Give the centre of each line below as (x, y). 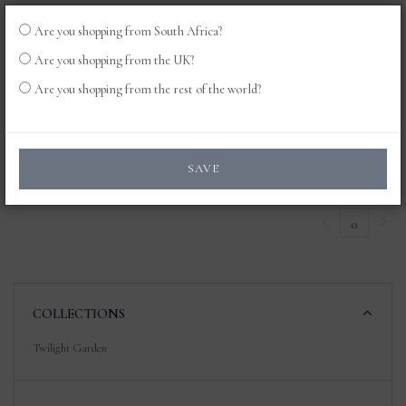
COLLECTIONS (79, 314)
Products (68, 156)
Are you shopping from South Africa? (128, 31)
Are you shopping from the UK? (114, 60)
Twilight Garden (70, 348)
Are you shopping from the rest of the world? (148, 89)
